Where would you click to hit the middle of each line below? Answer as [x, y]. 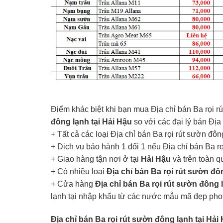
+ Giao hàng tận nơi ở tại [96, 159]
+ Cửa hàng [73, 184]
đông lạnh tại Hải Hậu [91, 122]
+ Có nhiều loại [79, 172]
